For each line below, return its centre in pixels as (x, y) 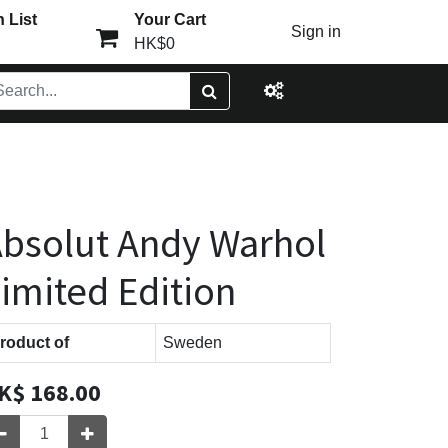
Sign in (316, 31)
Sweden (192, 342)
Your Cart (169, 19)
